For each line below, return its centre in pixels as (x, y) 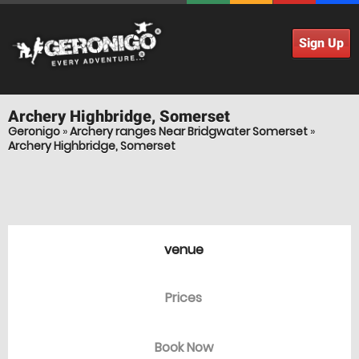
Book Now (184, 347)
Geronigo (34, 131)
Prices (184, 298)
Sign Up (321, 43)
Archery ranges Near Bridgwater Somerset (189, 131)
